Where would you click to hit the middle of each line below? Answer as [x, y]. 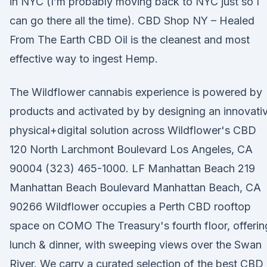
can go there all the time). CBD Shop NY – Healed [132, 21]
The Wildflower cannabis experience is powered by [136, 92]
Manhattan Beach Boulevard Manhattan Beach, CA [135, 187]
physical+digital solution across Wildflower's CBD [134, 130]
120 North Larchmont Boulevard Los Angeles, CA [131, 149]
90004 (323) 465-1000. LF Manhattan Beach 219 [132, 168]
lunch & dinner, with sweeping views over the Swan [136, 245]
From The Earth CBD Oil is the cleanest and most [130, 40]
